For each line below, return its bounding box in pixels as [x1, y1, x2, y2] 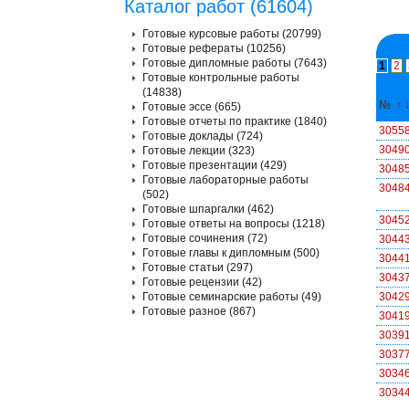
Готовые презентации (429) [142, 159, 287, 172]
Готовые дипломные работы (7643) [142, 57, 327, 69]
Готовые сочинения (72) [142, 232, 267, 245]
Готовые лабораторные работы [142, 173, 309, 186]
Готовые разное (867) [142, 305, 256, 318]
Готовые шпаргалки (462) [142, 203, 274, 215]
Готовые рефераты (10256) [142, 42, 286, 55]
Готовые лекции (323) [142, 144, 255, 157]
